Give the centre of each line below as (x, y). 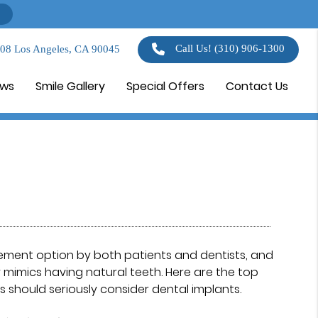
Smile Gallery (71, 86)
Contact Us (257, 86)
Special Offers (166, 86)
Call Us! (195, 49)
